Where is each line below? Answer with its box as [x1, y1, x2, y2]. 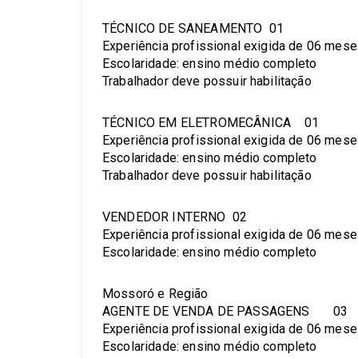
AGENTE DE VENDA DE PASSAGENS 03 [102, 304, 348, 320]
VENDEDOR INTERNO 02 [102, 209, 248, 225]
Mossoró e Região [102, 286, 209, 302]
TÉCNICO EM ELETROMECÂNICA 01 [102, 115, 319, 131]
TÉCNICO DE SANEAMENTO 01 [102, 21, 284, 37]
